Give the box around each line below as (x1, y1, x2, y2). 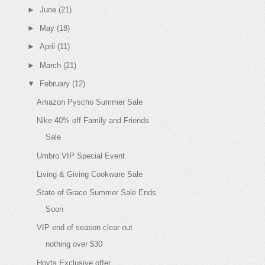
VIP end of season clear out (37, 223, 133, 232)
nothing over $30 (46, 240, 103, 249)
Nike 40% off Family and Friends (37, 116, 150, 125)
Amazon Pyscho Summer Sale (37, 98, 143, 106)
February (39, 79, 70, 88)
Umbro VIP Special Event (37, 151, 125, 160)
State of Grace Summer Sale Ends (37, 188, 157, 197)
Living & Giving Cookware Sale (37, 169, 143, 179)
